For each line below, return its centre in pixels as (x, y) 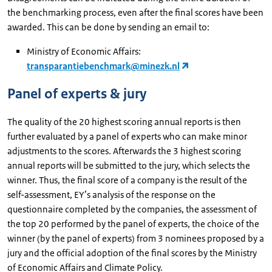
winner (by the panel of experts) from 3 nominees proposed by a (136, 238)
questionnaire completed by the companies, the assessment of (132, 209)
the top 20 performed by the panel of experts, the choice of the (133, 224)
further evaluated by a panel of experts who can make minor (127, 136)
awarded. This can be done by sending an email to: (108, 27)
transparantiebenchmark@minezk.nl (103, 66)
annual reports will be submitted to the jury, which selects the (129, 165)
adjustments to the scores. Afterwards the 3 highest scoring (124, 151)
